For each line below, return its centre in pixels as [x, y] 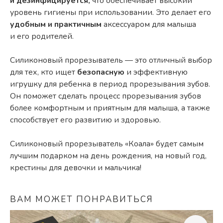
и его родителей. [42, 36]
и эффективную [157, 72]
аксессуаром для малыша [149, 24]
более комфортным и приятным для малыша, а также [110, 108]
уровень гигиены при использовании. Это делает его [111, 12]
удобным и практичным [56, 24]
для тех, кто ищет [44, 72]
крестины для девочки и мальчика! [76, 167]
